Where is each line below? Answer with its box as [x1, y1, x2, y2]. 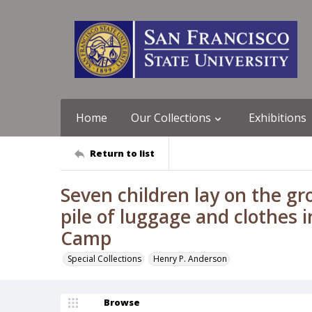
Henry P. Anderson [153, 253, 227, 265]
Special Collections [68, 253, 141, 265]
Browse [104, 296, 140, 309]
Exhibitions [249, 110, 306, 125]
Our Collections [131, 110, 211, 125]
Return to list [90, 146, 155, 159]
